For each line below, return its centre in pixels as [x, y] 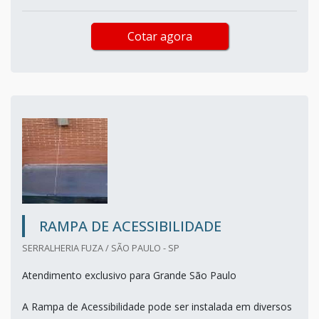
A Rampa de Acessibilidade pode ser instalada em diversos [157, 306]
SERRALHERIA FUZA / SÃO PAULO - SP [101, 247]
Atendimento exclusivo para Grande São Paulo [129, 275]
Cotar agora [159, 36]
